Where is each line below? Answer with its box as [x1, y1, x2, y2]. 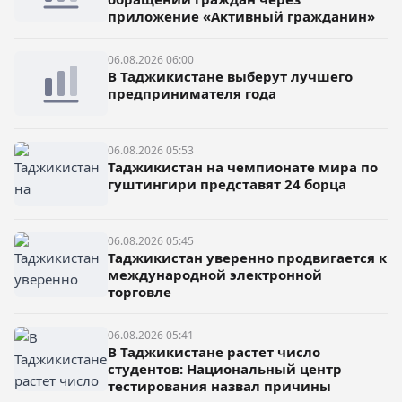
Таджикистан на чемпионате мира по [108, 158, 378, 176]
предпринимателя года [108, 84, 276, 102]
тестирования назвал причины [108, 377, 331, 395]
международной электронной [108, 266, 322, 284]
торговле [108, 283, 171, 301]
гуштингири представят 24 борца [108, 175, 346, 193]
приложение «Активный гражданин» [108, 7, 375, 25]
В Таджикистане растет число [108, 343, 320, 361]
